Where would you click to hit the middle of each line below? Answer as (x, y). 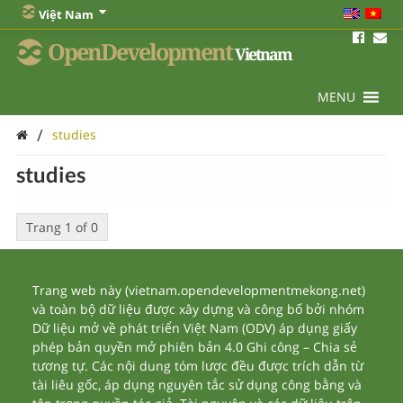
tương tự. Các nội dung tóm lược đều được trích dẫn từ (198, 366)
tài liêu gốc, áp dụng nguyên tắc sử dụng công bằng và (197, 385)
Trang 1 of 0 (62, 227)
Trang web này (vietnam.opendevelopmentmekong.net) (199, 290)
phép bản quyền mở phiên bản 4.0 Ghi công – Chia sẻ (195, 347)
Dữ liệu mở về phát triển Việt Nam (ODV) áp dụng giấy (195, 328)
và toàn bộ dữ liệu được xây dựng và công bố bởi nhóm (199, 309)
